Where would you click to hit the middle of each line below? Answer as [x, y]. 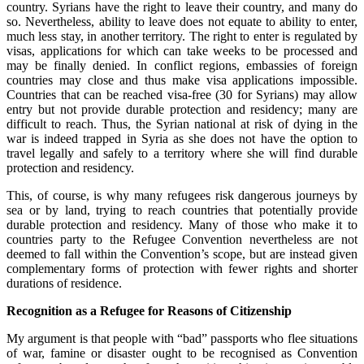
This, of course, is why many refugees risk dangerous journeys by [182, 195]
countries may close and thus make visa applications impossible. [182, 80]
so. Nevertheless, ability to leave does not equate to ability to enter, [182, 21]
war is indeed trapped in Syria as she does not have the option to [182, 138]
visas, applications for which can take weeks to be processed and [182, 50]
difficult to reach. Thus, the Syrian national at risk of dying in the [182, 123]
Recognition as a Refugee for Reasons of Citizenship [149, 310]
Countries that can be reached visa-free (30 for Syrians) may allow [182, 94]
